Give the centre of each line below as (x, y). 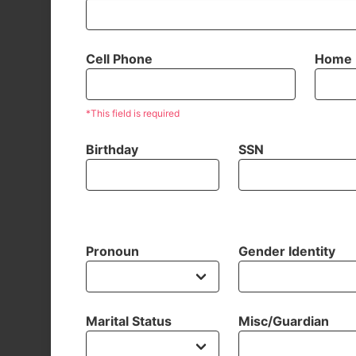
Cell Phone (119, 59)
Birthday (112, 149)
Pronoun (112, 251)
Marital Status (129, 321)
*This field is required (133, 113)
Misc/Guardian (284, 321)
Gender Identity (287, 251)
